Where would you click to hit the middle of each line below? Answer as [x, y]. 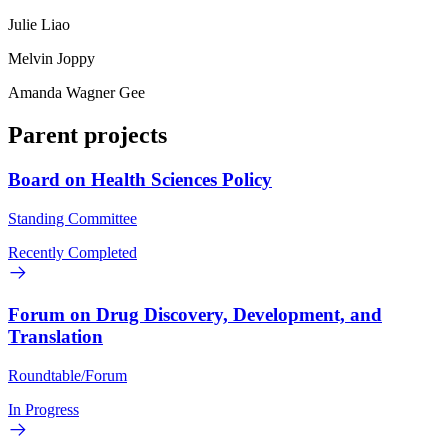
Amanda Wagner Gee [76, 93]
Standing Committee [72, 218]
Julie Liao [39, 25]
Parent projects [87, 135]
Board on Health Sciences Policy [140, 179]
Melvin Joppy [51, 59]
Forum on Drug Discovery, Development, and [195, 315]
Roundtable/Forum [67, 376]
